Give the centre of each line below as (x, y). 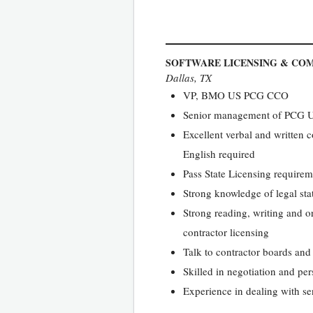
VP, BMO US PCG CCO (236, 95)
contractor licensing (226, 232)
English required (219, 153)
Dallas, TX (189, 77)
